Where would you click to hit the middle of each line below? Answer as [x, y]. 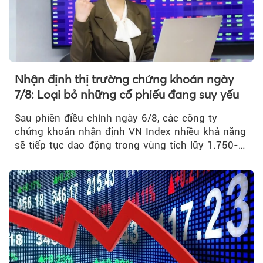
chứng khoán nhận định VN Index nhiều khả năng [130, 132]
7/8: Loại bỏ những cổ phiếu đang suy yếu [127, 95]
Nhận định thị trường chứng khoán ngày [124, 79]
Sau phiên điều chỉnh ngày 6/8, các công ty [116, 118]
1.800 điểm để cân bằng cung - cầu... [103, 159]
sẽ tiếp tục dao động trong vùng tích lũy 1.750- [127, 145]
